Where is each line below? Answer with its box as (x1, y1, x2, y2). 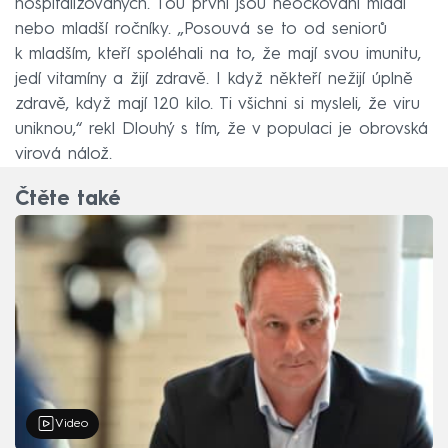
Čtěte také (15, 189, 120, 210)
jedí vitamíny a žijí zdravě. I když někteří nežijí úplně (15, 70, 413, 88)
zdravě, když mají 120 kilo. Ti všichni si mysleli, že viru (15, 95, 420, 113)
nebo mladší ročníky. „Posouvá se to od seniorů (15, 20, 387, 38)
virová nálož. (15, 145, 112, 163)
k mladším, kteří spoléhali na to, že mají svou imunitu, (15, 45, 421, 63)
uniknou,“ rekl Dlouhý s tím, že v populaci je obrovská (15, 120, 428, 138)
